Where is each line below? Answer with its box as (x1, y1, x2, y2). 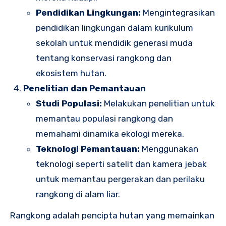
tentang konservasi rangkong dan (36, 52, 172, 63)
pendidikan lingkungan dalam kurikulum (36, 22, 194, 33)
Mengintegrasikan (141, 7, 215, 18)
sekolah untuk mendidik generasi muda (36, 37, 193, 48)
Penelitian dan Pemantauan (23, 83, 146, 93)
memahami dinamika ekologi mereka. (36, 128, 185, 139)
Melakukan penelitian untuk (102, 98, 215, 108)
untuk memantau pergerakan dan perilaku (36, 174, 205, 184)
